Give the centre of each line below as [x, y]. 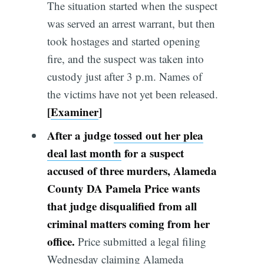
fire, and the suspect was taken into [125, 59]
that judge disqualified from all [122, 206]
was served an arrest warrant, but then [131, 24]
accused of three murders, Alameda [132, 170]
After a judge [80, 135]
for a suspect [152, 153]
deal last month [84, 153]
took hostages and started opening [123, 41]
